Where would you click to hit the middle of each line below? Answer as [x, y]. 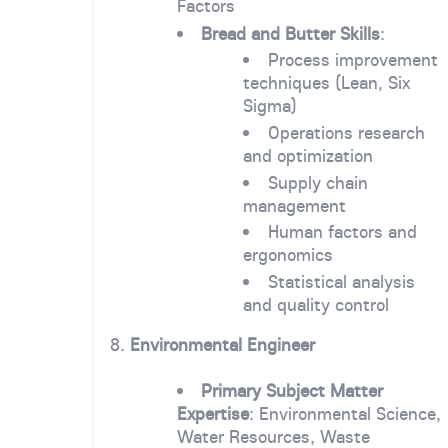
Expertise [212, 413]
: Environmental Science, [344, 413]
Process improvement [353, 60]
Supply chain [318, 182]
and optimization [308, 156]
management [295, 205]
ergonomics [288, 255]
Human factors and [343, 232]
